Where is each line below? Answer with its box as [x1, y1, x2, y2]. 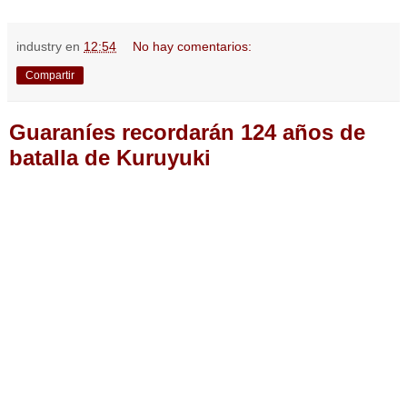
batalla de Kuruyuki [9, 144, 211, 170]
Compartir [25, 68, 74, 82]
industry [16, 38, 62, 54]
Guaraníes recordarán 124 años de [9, 119, 365, 144]
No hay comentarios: [133, 38, 253, 54]
